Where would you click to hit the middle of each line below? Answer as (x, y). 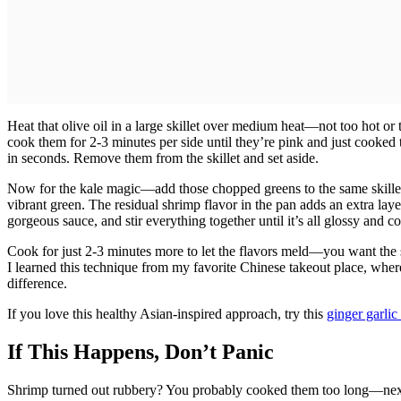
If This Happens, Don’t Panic (141, 352)
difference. (37, 284)
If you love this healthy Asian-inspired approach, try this (167, 314)
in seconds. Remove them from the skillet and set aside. (163, 158)
